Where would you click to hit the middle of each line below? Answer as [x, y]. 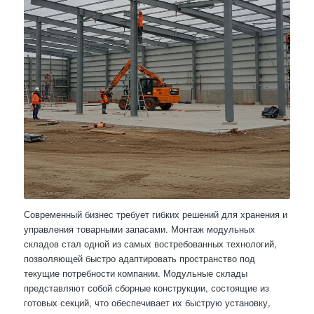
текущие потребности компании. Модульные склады [135, 273]
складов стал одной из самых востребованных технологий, [150, 244]
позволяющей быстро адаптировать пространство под [139, 259]
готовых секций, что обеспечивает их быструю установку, [147, 303]
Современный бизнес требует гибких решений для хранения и [155, 214]
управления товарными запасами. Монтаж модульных [139, 229]
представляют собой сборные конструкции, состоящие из [146, 288]
